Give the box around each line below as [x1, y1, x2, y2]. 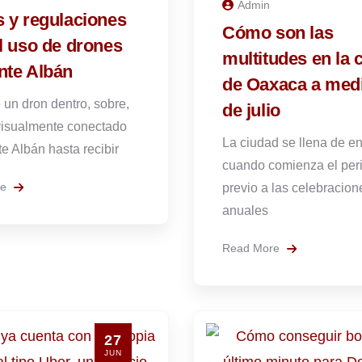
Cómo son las [222, 23, 334, 43]
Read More [222, 242, 283, 255]
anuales [222, 204, 268, 217]
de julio [222, 100, 280, 120]
